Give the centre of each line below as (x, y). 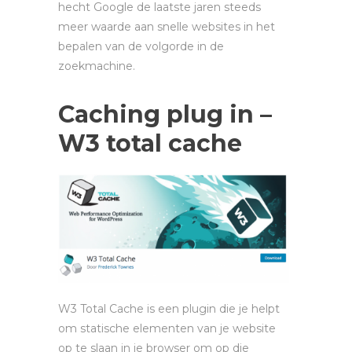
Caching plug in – (165, 115)
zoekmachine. (97, 66)
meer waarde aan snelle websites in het (167, 27)
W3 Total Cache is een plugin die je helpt (169, 309)
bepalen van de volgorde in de (141, 47)
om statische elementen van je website (167, 329)
